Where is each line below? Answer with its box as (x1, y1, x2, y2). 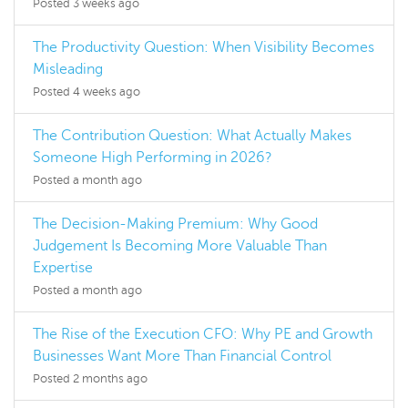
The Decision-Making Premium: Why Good (33, 216, 318, 233)
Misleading (33, 61, 103, 78)
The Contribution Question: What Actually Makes (33, 127, 352, 145)
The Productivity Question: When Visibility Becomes (33, 39, 374, 56)
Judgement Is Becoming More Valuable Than (33, 238, 327, 255)
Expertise (33, 260, 93, 277)
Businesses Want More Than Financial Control (33, 348, 331, 365)
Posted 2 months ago (33, 372, 148, 386)
